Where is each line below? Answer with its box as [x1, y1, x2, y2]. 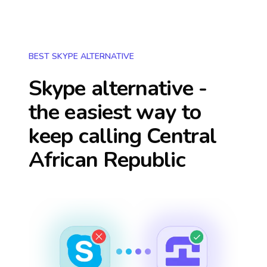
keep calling [29, 122, 147, 151]
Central [147, 122, 217, 151]
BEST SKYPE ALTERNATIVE [29, 51, 134, 62]
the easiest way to [29, 98, 201, 127]
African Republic [29, 145, 185, 175]
